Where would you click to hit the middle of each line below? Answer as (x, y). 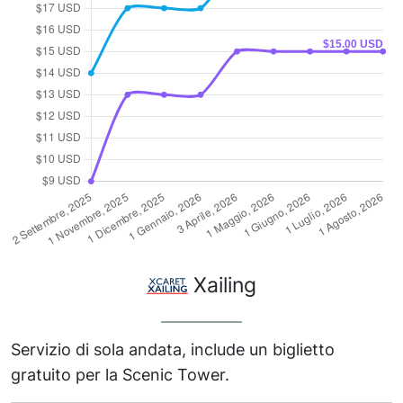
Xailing (223, 284)
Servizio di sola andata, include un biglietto (173, 350)
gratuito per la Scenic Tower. (120, 375)
